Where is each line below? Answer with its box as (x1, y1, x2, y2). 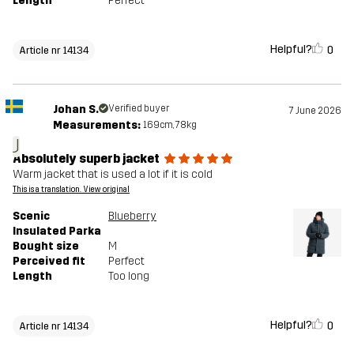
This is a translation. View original (13, 185, 130, 195)
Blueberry (108, 209, 156, 224)
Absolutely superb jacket (13, 151, 160, 167)
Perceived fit (13, 254, 85, 269)
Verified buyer (107, 103, 169, 115)
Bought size (13, 239, 79, 254)
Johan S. (52, 103, 99, 117)
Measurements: (52, 119, 141, 133)
